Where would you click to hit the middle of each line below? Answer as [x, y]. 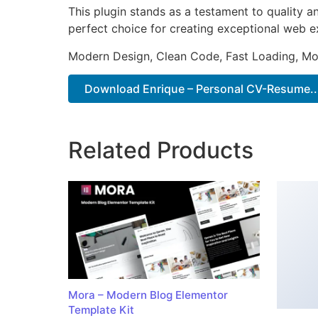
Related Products [161, 150]
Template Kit [101, 309]
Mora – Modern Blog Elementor [148, 295]
